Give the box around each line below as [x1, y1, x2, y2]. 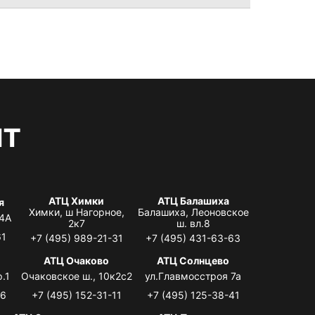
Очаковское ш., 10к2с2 [20, 269, 132, 282]
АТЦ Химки [49, 194, 105, 207]
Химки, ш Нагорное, [28, 205, 124, 218]
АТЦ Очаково [44, 254, 110, 266]
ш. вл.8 [176, 217, 210, 229]
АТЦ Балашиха [157, 194, 229, 207]
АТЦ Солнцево [157, 254, 230, 266]
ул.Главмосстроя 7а [145, 269, 242, 282]
